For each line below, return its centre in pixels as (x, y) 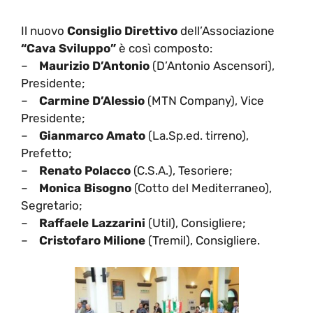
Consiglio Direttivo (124, 30)
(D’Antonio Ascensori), (212, 65)
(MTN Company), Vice (206, 100)
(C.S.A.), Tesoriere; (182, 170)
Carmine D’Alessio (93, 100)
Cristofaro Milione (92, 240)
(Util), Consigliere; (197, 223)
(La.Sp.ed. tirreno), (197, 135)
